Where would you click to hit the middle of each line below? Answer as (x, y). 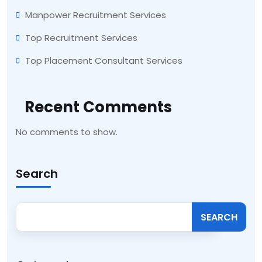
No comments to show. (67, 132)
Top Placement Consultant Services (104, 61)
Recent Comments (98, 107)
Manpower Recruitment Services (96, 15)
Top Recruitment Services (81, 38)
